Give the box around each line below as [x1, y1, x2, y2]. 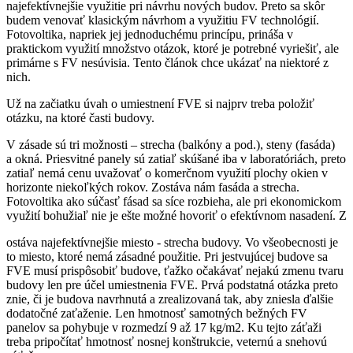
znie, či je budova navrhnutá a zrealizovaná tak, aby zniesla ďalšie [6, 292, 333, 306]
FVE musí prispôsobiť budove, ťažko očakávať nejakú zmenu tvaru [6, 263, 344, 277]
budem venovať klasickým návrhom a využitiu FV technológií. [6, 13, 319, 27]
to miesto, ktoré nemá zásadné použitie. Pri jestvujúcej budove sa [6, 249, 328, 263]
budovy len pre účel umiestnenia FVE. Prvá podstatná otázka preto [6, 277, 338, 292]
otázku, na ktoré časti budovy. [6, 110, 154, 124]
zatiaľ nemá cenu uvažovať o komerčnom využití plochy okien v [6, 165, 328, 180]
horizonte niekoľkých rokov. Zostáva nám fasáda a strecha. [6, 180, 299, 194]
